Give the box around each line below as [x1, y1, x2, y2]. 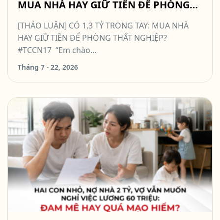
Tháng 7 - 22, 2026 [18, 62, 78, 72]
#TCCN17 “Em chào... [18, 44, 96, 55]
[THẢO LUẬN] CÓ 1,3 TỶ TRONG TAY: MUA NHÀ [18, 20, 189, 31]
